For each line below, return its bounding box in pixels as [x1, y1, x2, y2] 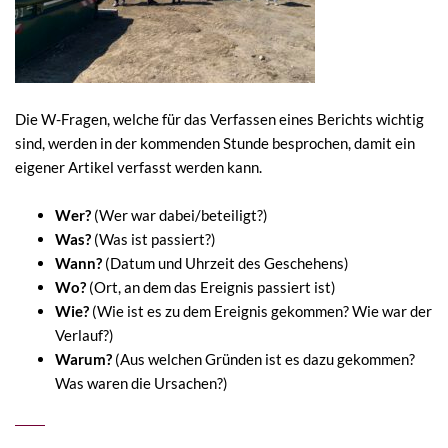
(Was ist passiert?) [91, 229, 216, 248]
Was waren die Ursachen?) [55, 373, 228, 392]
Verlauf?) [55, 325, 114, 344]
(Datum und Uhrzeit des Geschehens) [102, 253, 349, 272]
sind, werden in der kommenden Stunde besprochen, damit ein [15, 133, 415, 152]
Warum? [55, 349, 112, 368]
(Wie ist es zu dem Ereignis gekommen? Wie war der [89, 301, 432, 320]
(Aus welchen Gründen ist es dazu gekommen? [112, 349, 415, 368]
